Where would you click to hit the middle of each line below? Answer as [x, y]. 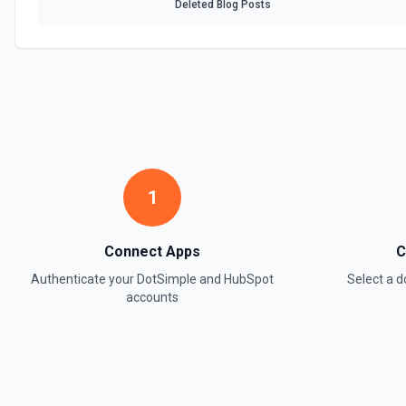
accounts [152, 297]
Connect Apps [152, 251]
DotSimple [167, 279]
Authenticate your [84, 279]
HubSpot [249, 279]
